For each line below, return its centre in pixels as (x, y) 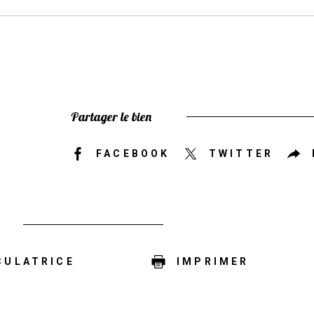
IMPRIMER (213, 262)
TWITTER (241, 154)
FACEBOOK (133, 154)
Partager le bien (111, 116)
